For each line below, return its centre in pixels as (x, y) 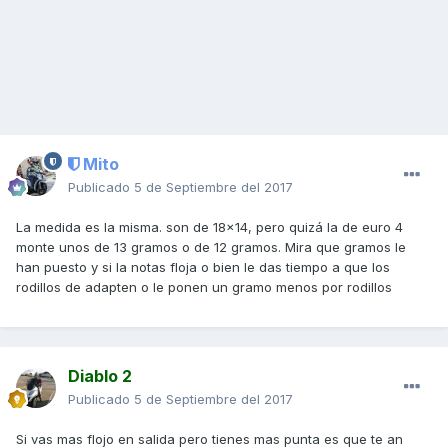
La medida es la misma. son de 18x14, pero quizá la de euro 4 (209, 227)
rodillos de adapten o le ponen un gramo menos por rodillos (204, 287)
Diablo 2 (100, 376)
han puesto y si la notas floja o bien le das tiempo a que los (203, 267)
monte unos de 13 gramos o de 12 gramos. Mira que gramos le (211, 247)
